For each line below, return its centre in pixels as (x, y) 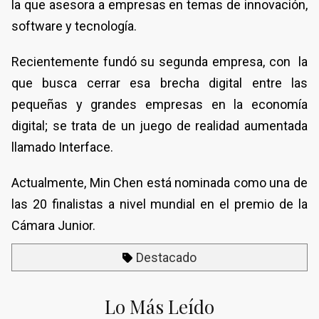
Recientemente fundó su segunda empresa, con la (159, 62)
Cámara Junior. (53, 226)
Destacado (166, 258)
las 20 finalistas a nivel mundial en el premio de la (159, 204)
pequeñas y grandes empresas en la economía (159, 105)
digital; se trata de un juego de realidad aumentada (159, 126)
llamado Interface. (62, 147)
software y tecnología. (74, 26)
